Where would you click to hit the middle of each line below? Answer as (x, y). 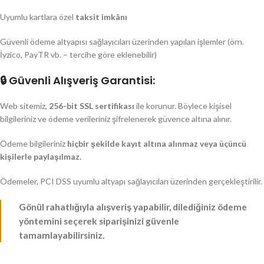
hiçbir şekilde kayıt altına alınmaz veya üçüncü (157, 143)
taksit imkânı (101, 17)
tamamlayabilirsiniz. (62, 235)
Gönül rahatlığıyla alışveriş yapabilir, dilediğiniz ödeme (133, 207)
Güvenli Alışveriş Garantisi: (82, 80)
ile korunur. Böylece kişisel (183, 106)
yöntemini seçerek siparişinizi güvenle (99, 221)
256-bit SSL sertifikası (92, 106)
